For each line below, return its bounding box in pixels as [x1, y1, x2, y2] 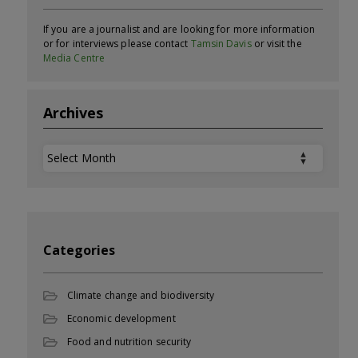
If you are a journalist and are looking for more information [43, 22, 315, 36]
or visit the [251, 36, 302, 50]
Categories [43, 241, 115, 259]
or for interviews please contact [43, 36, 191, 50]
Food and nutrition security [67, 334, 192, 348]
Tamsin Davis [190, 36, 252, 50]
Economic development [67, 311, 176, 325]
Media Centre [43, 50, 105, 65]
